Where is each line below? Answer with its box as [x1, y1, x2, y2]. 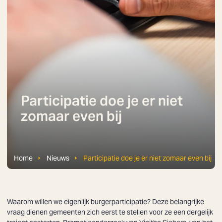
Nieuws [47, 153, 69, 163]
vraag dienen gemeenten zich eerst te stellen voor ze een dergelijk [7, 207, 213, 217]
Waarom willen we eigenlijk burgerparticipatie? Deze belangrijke [7, 197, 204, 206]
